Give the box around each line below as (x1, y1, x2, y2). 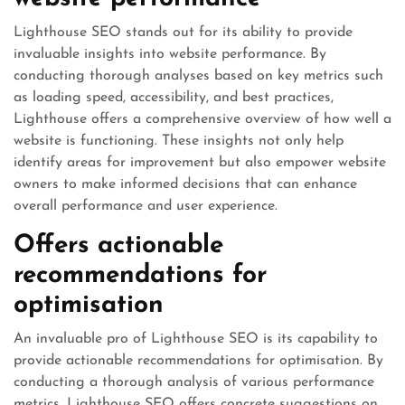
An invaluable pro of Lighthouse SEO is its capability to (14, 332, 378, 346)
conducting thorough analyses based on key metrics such (14, 69, 383, 83)
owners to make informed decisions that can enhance (14, 177, 357, 192)
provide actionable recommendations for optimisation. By (14, 353, 383, 368)
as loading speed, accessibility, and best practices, (14, 90, 334, 105)
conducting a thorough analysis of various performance (14, 375, 374, 390)
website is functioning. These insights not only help (14, 134, 344, 148)
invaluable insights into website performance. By (14, 47, 326, 61)
